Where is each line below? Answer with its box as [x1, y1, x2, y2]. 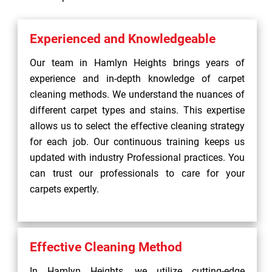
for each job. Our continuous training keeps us [30, 136, 245, 148]
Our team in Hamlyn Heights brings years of [30, 57, 245, 69]
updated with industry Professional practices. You [30, 152, 245, 163]
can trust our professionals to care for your [30, 168, 245, 179]
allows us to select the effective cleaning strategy [30, 120, 245, 132]
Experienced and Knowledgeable [30, 32, 216, 46]
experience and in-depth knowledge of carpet [30, 73, 245, 84]
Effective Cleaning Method [30, 240, 182, 254]
